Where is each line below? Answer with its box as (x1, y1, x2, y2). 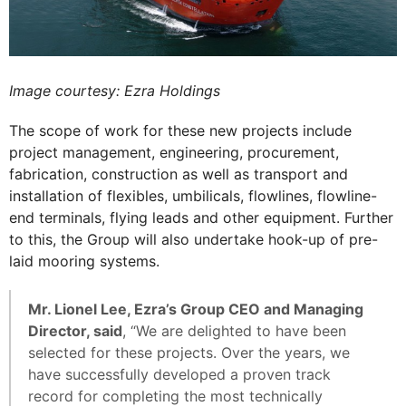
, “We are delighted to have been (122, 322, 346, 340)
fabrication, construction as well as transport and (9, 165, 348, 183)
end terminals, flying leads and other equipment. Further (9, 208, 393, 227)
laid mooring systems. (9, 252, 159, 270)
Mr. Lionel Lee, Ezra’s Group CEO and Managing (28, 300, 363, 318)
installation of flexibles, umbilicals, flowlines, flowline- (9, 187, 377, 205)
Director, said (28, 322, 122, 340)
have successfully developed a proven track (28, 365, 331, 383)
